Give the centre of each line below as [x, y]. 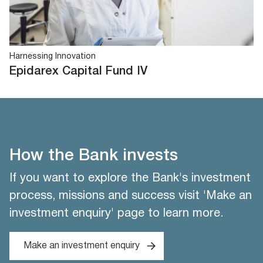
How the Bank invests [94, 156]
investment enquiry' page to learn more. [116, 214]
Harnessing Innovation [53, 57]
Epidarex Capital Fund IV [78, 72]
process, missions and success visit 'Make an [131, 196]
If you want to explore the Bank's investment [130, 178]
